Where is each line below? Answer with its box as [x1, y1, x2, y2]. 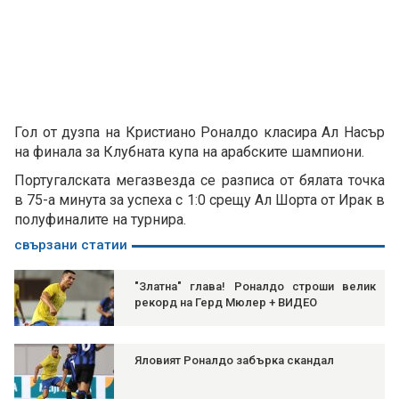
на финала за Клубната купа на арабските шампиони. [14, 143, 364, 161]
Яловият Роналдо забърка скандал [134, 354, 334, 368]
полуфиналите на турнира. [14, 211, 186, 229]
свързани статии [14, 237, 127, 254]
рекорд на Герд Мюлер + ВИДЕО [134, 296, 317, 310]
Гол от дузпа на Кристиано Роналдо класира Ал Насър [14, 124, 385, 142]
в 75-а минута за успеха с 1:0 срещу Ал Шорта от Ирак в [14, 191, 385, 209]
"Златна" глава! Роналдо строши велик [134, 280, 376, 294]
